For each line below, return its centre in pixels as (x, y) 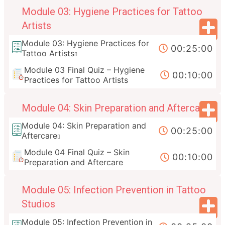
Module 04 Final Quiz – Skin (77, 152)
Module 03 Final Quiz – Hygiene (85, 70)
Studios (38, 204)
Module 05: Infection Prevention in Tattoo (114, 190)
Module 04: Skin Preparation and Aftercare (115, 108)
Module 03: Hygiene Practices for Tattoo (112, 12)
